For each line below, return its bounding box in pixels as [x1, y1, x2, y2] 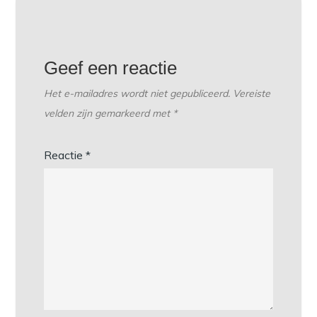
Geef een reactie [44, 57, 178, 79]
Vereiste [233, 87, 271, 100]
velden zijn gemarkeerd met [44, 107, 173, 120]
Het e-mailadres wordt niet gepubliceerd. [44, 87, 231, 100]
